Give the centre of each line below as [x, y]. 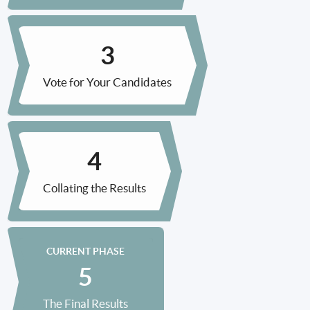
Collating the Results [94, 188]
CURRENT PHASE [85, 251]
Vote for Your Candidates [107, 82]
